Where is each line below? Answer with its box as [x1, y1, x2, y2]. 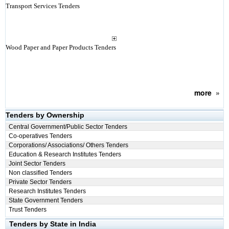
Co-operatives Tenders [8, 132, 72, 140]
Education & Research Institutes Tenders [8, 151, 121, 158]
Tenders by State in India [9, 220, 96, 228]
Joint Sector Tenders [8, 160, 65, 167]
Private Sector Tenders [8, 178, 72, 186]
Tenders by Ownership [5, 111, 84, 119]
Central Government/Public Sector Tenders [8, 123, 127, 130]
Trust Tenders [8, 206, 47, 213]
